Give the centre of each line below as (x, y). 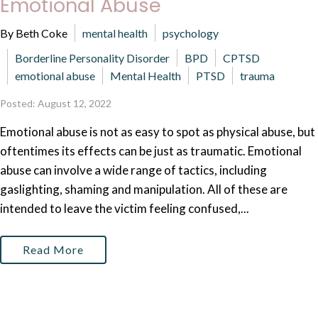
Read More (53, 250)
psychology (191, 33)
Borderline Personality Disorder (92, 58)
